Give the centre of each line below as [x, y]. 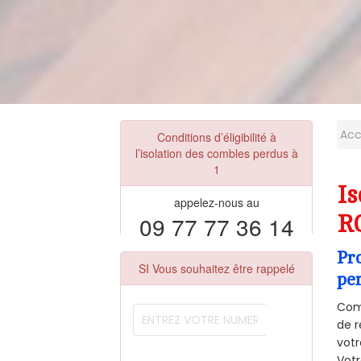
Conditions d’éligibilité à [216, 137]
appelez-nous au [216, 203]
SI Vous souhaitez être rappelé [216, 269]
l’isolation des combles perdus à [216, 154]
